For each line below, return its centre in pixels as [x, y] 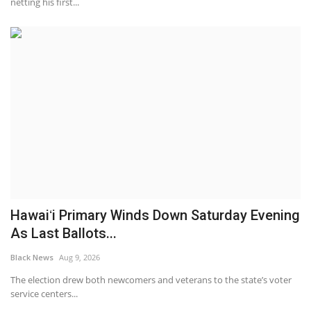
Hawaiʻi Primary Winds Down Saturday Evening [155, 215]
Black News [32, 257]
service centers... [44, 293]
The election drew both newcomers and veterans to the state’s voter [151, 279]
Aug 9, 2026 [79, 257]
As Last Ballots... [64, 233]
